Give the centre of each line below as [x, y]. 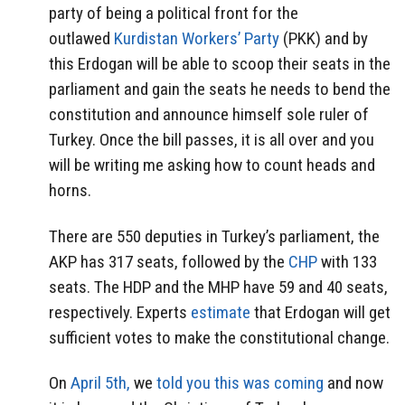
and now [353, 383]
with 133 [347, 261]
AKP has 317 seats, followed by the [169, 261]
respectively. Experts [120, 312]
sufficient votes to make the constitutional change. [219, 337]
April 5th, [100, 383]
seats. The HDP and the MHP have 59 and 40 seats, [218, 287]
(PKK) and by [324, 38]
